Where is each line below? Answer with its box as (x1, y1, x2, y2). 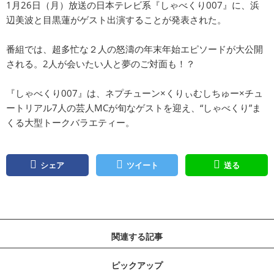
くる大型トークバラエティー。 (6, 116, 135, 128)
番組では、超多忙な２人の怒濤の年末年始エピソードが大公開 (6, 42, 263, 55)
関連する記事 (111, 230, 163, 242)
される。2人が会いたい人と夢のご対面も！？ (6, 57, 195, 70)
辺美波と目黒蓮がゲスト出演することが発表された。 (6, 13, 226, 26)
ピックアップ (111, 259, 163, 271)
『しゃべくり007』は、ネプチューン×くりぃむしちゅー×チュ (6, 86, 263, 99)
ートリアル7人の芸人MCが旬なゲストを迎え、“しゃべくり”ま (6, 101, 261, 114)
